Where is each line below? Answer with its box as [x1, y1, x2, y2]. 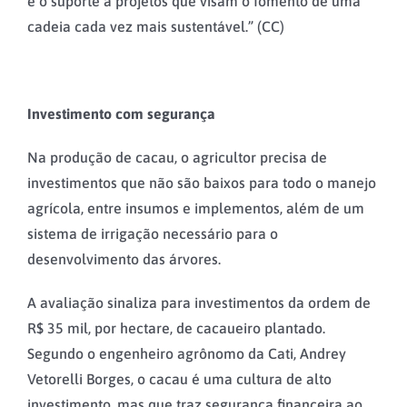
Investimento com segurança [27, 104, 215, 122]
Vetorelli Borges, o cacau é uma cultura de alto [27, 370, 332, 387]
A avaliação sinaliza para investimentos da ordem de [27, 293, 371, 311]
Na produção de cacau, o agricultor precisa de [27, 148, 327, 165]
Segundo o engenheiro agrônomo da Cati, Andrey [27, 344, 346, 362]
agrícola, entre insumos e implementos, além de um [27, 199, 364, 216]
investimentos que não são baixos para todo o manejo [27, 174, 376, 191]
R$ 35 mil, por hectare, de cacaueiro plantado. [27, 319, 325, 336]
